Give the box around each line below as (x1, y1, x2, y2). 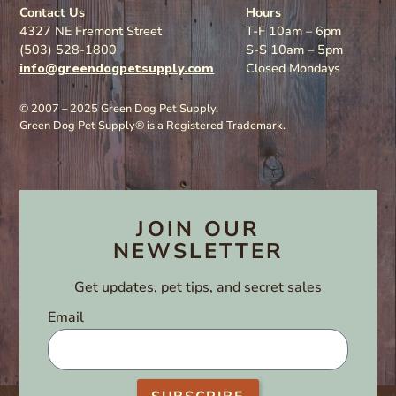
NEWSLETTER (112, 236, 284, 265)
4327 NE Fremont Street (19, 22, 163, 40)
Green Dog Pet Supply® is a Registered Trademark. (19, 118, 286, 133)
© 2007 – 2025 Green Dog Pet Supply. (19, 101, 222, 117)
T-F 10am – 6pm (246, 22, 342, 40)
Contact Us (19, 4, 86, 21)
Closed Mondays (246, 59, 341, 77)
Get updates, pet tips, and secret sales (74, 277, 322, 297)
